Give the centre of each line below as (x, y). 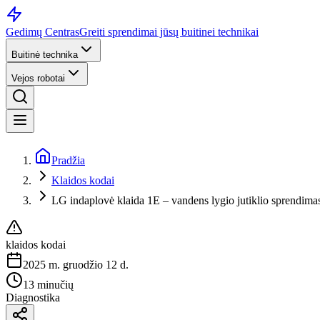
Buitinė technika (45, 55)
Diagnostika (33, 297)
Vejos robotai (38, 78)
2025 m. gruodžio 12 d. (76, 265)
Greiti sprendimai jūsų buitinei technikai (169, 32)
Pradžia (68, 160)
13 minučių (48, 285)
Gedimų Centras (42, 32)
